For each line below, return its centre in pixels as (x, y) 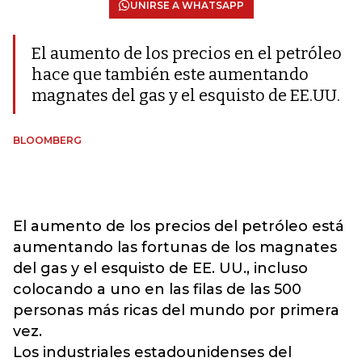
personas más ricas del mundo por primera (176, 310)
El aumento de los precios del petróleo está (179, 226)
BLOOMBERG (47, 140)
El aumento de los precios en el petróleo (187, 53)
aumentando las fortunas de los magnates (175, 247)
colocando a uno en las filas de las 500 (157, 289)
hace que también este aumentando (170, 74)
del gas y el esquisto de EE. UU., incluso (160, 268)
